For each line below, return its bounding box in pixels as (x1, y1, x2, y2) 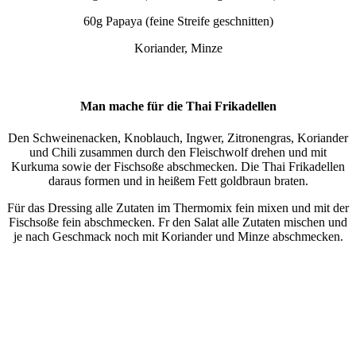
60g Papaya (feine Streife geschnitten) (83, 14, 273, 28)
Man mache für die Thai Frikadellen (79, 99, 277, 114)
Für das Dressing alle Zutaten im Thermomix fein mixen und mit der (7, 200, 349, 215)
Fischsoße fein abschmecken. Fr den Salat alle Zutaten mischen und (9, 215, 347, 229)
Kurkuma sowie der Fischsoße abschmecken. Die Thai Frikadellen (11, 159, 345, 173)
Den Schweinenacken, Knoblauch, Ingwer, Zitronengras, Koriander (8, 130, 348, 145)
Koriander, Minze (133, 41, 222, 55)
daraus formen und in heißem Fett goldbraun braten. (48, 173, 308, 188)
